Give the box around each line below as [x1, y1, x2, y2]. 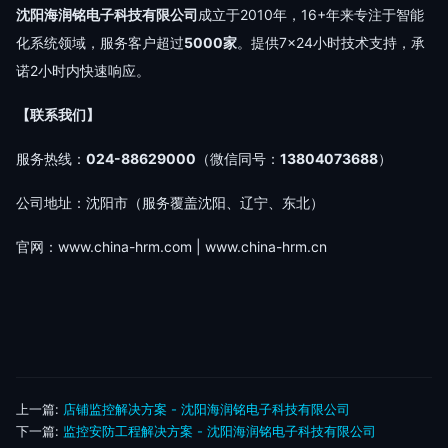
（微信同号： [196, 150, 280, 167]
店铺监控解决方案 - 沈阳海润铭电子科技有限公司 [63, 401, 350, 417]
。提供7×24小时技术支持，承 [237, 34, 425, 51]
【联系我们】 [16, 106, 100, 123]
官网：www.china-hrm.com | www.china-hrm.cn [16, 238, 327, 255]
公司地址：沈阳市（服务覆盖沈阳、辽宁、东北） [16, 194, 324, 211]
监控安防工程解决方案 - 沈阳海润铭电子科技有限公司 [63, 423, 376, 439]
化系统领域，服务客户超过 [16, 34, 184, 51]
